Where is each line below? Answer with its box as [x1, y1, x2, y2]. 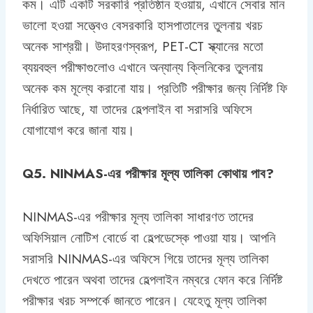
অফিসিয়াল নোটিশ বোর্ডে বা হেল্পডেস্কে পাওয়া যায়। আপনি [22, 228, 275, 247]
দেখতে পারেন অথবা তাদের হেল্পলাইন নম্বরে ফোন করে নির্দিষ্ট [22, 270, 282, 289]
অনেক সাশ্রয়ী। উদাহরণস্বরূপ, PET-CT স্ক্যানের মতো [22, 36, 263, 56]
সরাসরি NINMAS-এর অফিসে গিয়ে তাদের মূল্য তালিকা [22, 249, 269, 268]
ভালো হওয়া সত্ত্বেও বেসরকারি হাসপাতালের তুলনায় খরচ [22, 15, 263, 35]
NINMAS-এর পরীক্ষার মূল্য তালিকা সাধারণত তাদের [22, 207, 254, 226]
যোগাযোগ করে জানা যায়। [22, 120, 135, 140]
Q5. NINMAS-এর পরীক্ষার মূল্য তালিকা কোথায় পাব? [22, 163, 274, 183]
